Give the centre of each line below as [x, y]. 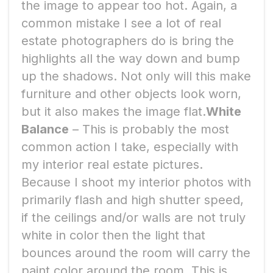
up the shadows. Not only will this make [136, 76]
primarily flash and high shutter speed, [133, 200]
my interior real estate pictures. [112, 164]
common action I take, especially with [130, 147]
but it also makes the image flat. [114, 111]
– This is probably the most [149, 129]
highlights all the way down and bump [131, 58]
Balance [45, 129]
